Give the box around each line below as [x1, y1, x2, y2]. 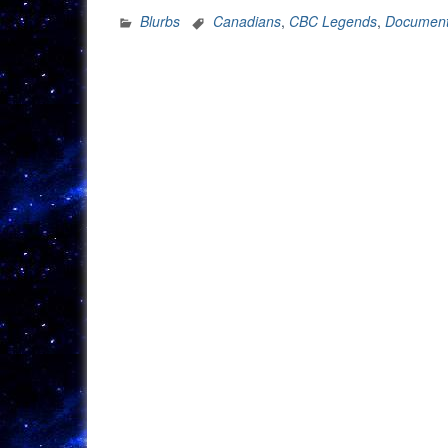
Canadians [213, 10, 281, 31]
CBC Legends [289, 10, 377, 31]
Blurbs [140, 10, 180, 31]
